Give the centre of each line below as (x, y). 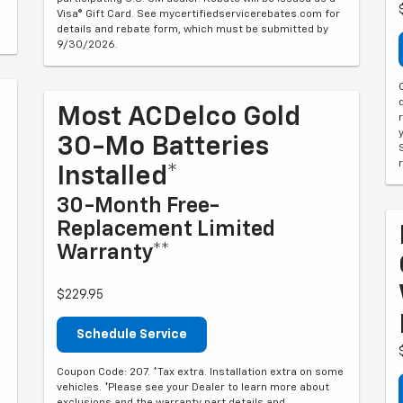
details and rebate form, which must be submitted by (193, 29)
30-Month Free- (138, 206)
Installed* (117, 177)
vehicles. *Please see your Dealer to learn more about (193, 387)
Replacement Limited (166, 229)
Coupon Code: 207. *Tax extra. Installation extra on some (200, 372)
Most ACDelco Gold (179, 117)
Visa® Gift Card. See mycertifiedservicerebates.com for (198, 14)
